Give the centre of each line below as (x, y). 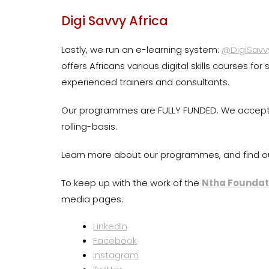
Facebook (115, 241)
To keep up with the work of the (131, 183)
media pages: (92, 199)
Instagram (116, 255)
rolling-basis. (89, 127)
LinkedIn (110, 226)
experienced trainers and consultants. (147, 82)
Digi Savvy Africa (115, 21)
